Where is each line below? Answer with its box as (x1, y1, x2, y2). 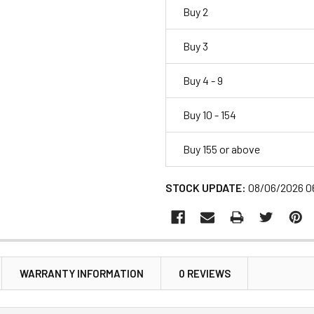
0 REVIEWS (179, 266, 231, 280)
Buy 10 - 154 (183, 107, 236, 121)
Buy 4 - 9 (183, 73, 223, 87)
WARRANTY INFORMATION (20, 266, 144, 280)
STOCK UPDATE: (165, 180, 246, 194)
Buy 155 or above (183, 142, 260, 156)
